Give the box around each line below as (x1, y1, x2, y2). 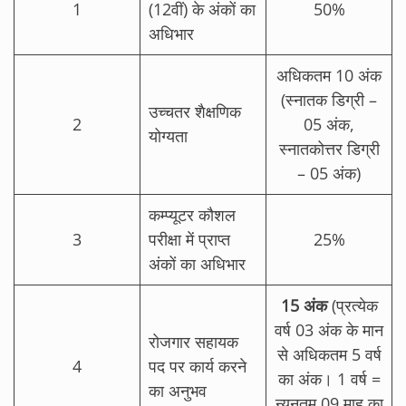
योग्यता (149, 124, 188, 147)
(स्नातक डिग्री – (281, 88, 377, 111)
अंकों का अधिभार (149, 252, 246, 275)
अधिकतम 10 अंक (276, 63, 382, 86)
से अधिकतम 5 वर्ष (276, 343, 382, 365)
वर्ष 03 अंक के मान (275, 318, 383, 341)
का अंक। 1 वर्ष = (277, 367, 381, 390)
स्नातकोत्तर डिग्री (278, 137, 380, 159)
